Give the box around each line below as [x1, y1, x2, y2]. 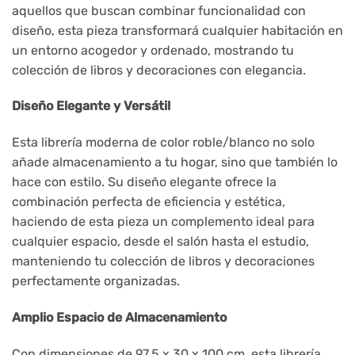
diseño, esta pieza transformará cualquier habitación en [12, 22, 343, 38]
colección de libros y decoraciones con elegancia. [12, 62, 306, 78]
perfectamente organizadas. [12, 273, 180, 289]
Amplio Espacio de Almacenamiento [12, 309, 227, 325]
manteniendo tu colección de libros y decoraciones [12, 254, 315, 269]
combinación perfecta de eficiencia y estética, [12, 194, 285, 210]
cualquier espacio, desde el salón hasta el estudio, [12, 234, 309, 250]
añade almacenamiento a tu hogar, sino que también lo [12, 155, 338, 170]
